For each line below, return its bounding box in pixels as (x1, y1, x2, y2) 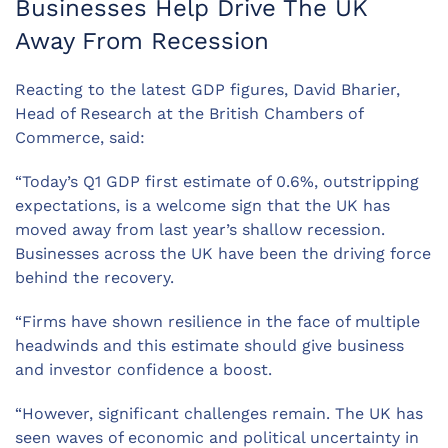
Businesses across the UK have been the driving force (15, 244, 431, 264)
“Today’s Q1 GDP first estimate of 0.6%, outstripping (15, 172, 419, 192)
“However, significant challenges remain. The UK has (15, 404, 423, 424)
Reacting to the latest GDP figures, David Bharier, (15, 80, 400, 100)
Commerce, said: (15, 128, 145, 148)
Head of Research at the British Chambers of (15, 104, 363, 124)
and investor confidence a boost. (15, 360, 272, 380)
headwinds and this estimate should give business (15, 336, 404, 356)
